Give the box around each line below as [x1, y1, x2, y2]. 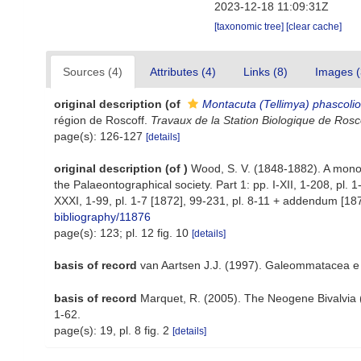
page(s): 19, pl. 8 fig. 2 [54, 323, 172, 337]
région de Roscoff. [54, 114, 151, 127]
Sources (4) [63, 65, 122, 78]
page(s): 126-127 [54, 130, 146, 143]
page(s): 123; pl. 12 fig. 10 [54, 226, 192, 239]
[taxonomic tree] [214, 21, 287, 32]
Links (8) [243, 65, 288, 78]
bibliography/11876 [54, 210, 151, 223]
